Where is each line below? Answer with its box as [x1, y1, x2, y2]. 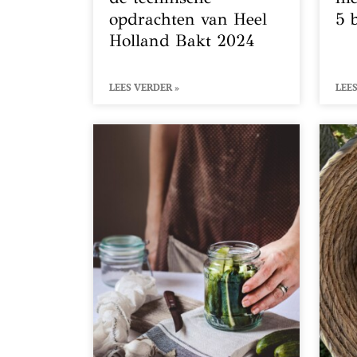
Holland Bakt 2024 [109, 30, 254, 52]
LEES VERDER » [109, 81, 179, 94]
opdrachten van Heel [109, 9, 267, 30]
